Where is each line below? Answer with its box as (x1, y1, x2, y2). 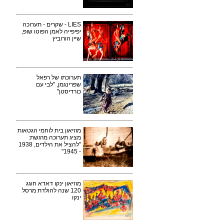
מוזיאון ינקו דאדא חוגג (26, 180, 81, 187)
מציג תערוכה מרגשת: (28, 134, 81, 141)
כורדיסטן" (57, 88, 81, 95)
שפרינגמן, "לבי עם (36, 81, 81, 88)
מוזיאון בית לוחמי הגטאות (17, 127, 81, 134)
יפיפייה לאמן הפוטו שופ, (21, 28, 81, 35)
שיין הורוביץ (52, 35, 81, 42)
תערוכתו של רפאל (36, 74, 81, 81)
